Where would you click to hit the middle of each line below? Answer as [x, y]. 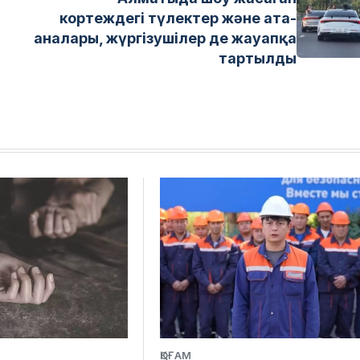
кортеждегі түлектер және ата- [178, 18]
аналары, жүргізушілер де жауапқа [166, 38]
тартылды [258, 58]
